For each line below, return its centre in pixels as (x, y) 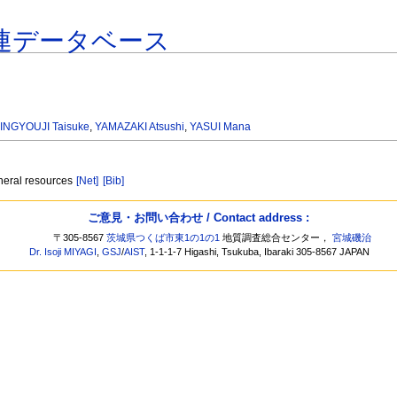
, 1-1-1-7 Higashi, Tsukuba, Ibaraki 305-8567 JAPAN (257, 252)
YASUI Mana (221, 127)
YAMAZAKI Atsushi (140, 127)
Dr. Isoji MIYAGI (63, 252)
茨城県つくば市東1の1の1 (163, 238)
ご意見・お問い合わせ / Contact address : (198, 217)
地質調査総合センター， (276, 238)
